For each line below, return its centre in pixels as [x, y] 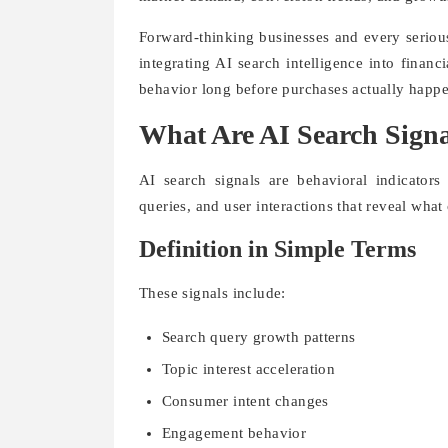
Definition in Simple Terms [277, 249]
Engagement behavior [234, 433]
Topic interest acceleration [248, 369]
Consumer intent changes [245, 401]
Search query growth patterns [258, 337]
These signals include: [212, 293]
